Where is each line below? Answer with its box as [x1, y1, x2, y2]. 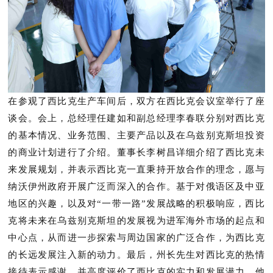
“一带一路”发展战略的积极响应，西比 [97, 199, 265, 208]
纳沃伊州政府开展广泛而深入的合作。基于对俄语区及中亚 [8, 182, 265, 191]
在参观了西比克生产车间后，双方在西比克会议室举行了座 [8, 96, 265, 106]
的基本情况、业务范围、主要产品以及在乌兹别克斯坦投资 [8, 130, 265, 140]
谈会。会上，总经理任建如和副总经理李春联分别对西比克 [8, 113, 265, 123]
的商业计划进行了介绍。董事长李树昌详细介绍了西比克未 [8, 147, 265, 157]
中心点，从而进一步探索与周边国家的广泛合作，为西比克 [8, 233, 265, 243]
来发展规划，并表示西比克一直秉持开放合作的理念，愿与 [8, 165, 265, 174]
